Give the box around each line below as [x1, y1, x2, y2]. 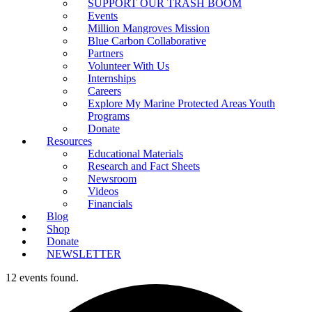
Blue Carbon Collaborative [88, 35, 206, 47]
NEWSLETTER [47, 248, 121, 260]
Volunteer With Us [88, 60, 169, 72]
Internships [88, 72, 136, 84]
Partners [88, 47, 123, 59]
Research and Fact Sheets [88, 160, 200, 172]
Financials [88, 198, 132, 210]
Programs [88, 110, 130, 122]
